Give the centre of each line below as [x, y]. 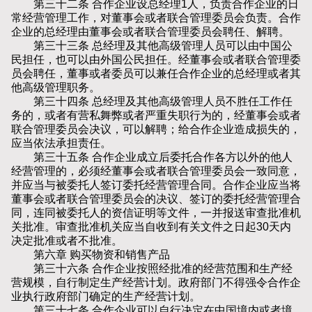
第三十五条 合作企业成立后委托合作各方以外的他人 [152, 157]
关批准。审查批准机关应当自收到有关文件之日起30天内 [151, 227]
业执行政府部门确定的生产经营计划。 [106, 297]
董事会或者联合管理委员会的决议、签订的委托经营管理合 [156, 199]
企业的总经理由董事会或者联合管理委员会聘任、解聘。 [150, 32]
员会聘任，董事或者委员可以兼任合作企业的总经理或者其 [156, 74]
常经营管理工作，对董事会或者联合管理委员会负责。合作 [156, 18]
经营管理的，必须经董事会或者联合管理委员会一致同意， [156, 171]
